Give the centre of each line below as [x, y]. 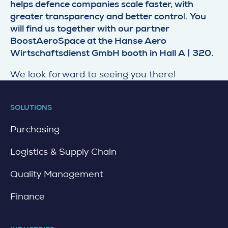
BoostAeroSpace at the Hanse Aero [88, 41]
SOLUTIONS [31, 107]
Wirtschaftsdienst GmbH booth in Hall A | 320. [112, 53]
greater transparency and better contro [97, 16]
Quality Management [57, 174]
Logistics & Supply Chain [63, 152]
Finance [27, 196]
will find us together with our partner [90, 28]
